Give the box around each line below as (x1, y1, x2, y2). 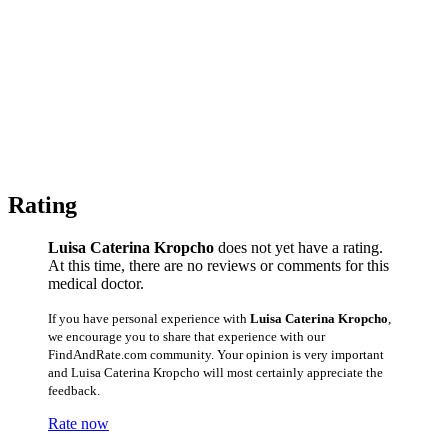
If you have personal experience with (48, 310, 250, 326)
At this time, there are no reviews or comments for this (48, 256, 389, 274)
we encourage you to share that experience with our (48, 328, 325, 344)
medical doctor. (48, 274, 144, 292)
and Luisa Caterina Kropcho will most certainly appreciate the (48, 364, 383, 380)
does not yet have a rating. (214, 238, 383, 256)
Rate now (48, 414, 109, 432)
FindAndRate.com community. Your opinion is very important (48, 346, 384, 362)
